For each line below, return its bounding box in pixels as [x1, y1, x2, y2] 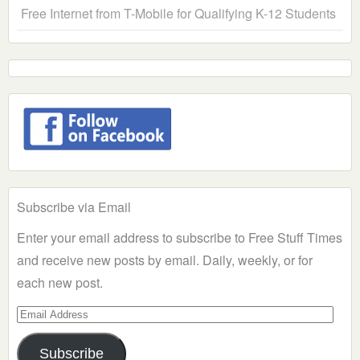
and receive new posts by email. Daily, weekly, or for [17, 251, 313, 270]
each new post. [17, 273, 103, 292]
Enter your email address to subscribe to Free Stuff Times [17, 228, 342, 247]
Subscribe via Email [17, 198, 131, 217]
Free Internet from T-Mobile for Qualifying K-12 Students [21, 4, 336, 23]
